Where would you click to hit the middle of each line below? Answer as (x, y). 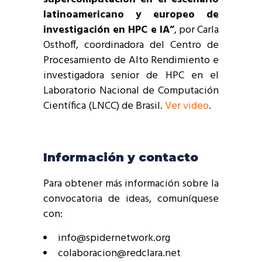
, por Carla (196, 30)
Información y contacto (121, 158)
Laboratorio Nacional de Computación (131, 91)
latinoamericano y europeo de (131, 15)
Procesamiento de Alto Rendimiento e (131, 61)
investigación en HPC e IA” (109, 30)
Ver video (187, 106)
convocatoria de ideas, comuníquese (131, 199)
